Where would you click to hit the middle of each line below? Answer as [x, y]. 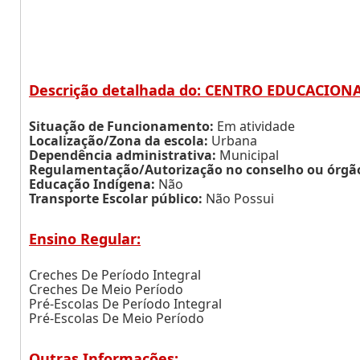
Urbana [233, 141]
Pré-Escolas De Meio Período [117, 318]
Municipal [247, 155]
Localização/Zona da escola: [119, 141]
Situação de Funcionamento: [121, 126]
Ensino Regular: [85, 239]
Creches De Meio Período [106, 289]
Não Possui [238, 198]
